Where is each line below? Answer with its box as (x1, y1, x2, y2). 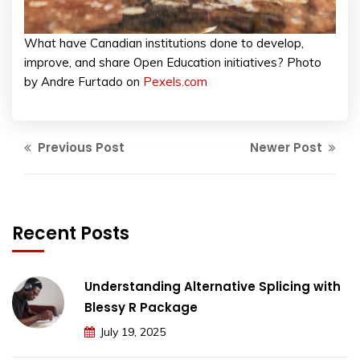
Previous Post (35, 139, 125, 157)
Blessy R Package (84, 299, 198, 317)
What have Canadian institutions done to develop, (24, 35, 304, 51)
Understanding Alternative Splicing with (84, 278, 341, 296)
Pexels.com (143, 74, 207, 90)
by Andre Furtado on (24, 74, 143, 90)
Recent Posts (12, 221, 129, 247)
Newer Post (250, 139, 325, 157)
